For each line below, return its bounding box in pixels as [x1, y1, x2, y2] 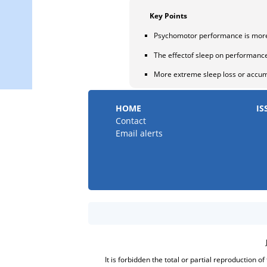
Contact [116, 115, 147, 126]
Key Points [150, 11, 187, 20]
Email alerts [116, 128, 163, 139]
